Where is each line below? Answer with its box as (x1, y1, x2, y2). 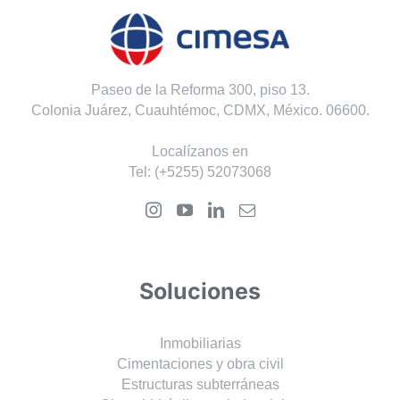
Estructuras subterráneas (121, 377, 279, 393)
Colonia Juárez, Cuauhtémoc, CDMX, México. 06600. (30, 103, 370, 119)
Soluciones (139, 278, 261, 305)
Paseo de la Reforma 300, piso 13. (90, 82, 310, 98)
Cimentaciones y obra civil (116, 356, 284, 372)
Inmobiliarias (159, 336, 241, 352)
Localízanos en (152, 144, 248, 160)
